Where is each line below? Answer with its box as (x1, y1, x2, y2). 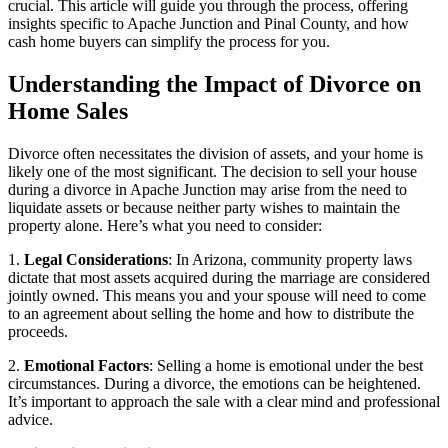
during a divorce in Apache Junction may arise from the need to (8, 180, 407, 198)
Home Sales (8, 97, 128, 124)
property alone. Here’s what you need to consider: (8, 216, 322, 234)
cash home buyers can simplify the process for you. (8, 32, 330, 50)
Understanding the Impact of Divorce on (8, 70, 421, 97)
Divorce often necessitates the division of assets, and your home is (8, 144, 423, 162)
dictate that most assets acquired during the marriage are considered (8, 268, 430, 286)
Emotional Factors (24, 356, 149, 374)
